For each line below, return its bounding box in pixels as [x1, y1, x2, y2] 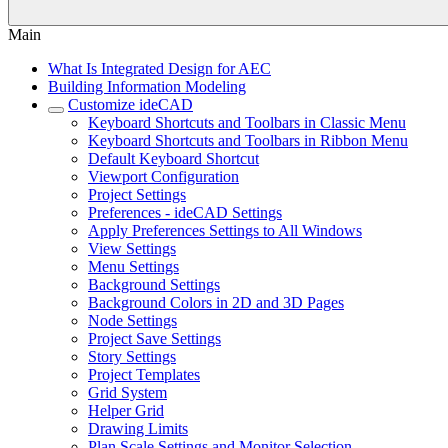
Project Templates [88, 366, 200, 383]
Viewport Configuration [88, 168, 239, 185]
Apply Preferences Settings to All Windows [88, 222, 362, 239]
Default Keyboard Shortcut [88, 150, 259, 167]
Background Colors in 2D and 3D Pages [88, 294, 344, 311]
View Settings [88, 240, 176, 257]
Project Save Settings [88, 330, 221, 347]
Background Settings [88, 276, 220, 293]
